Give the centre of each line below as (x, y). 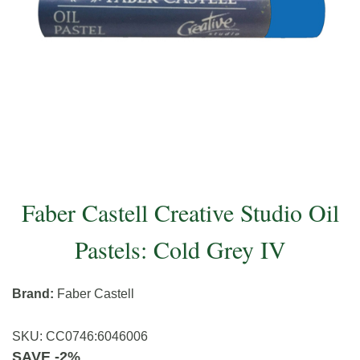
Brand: (35, 294)
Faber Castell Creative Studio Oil (180, 213)
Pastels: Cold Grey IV (180, 250)
